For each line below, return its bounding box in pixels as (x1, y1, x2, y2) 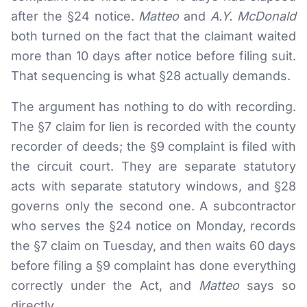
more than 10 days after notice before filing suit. (11, 49, 296, 63)
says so (239, 278, 297, 293)
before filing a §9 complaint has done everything (11, 258, 296, 273)
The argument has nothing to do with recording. (11, 99, 296, 114)
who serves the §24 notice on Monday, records (11, 219, 296, 233)
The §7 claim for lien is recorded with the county (11, 119, 296, 134)
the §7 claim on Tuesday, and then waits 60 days (11, 238, 296, 253)
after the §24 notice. (11, 9, 139, 23)
